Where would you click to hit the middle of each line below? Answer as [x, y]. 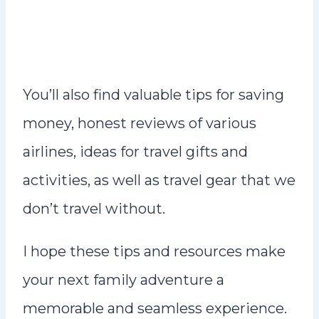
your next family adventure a [124, 280]
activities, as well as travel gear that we [159, 181]
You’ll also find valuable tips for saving [153, 95]
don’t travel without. [94, 209]
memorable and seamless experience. [155, 309]
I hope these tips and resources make [154, 252]
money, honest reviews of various [140, 124]
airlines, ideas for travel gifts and [135, 152]
